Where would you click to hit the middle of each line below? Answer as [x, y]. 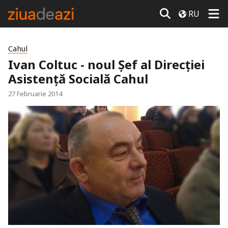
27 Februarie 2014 [35, 94]
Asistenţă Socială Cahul [78, 79]
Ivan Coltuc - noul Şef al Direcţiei [106, 64]
